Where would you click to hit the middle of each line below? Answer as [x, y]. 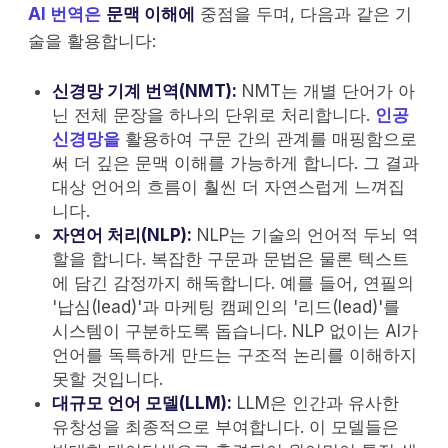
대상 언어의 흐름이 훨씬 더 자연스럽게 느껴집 [228, 186]
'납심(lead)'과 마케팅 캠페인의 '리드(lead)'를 [226, 306]
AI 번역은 [64, 13]
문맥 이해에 [150, 13]
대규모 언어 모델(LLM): [142, 402]
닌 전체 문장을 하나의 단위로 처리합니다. [213, 114]
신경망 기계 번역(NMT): [144, 90]
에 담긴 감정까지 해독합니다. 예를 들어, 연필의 [233, 282]
